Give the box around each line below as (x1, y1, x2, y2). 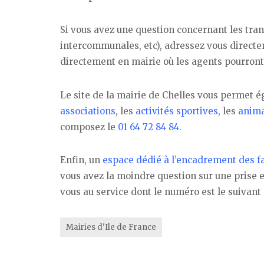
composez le (60, 121, 118, 133)
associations (60, 105, 115, 117)
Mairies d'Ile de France (65, 222, 156, 233)
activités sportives (136, 105, 218, 117)
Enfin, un (60, 154, 103, 166)
